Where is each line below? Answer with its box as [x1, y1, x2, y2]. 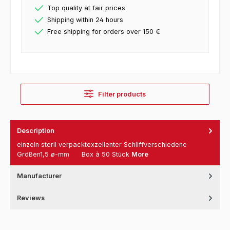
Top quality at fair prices [47, 4, 125, 12]
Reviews [17, 194, 45, 202]
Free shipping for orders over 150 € [47, 28, 160, 36]
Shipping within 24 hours [47, 16, 123, 24]
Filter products [98, 90, 146, 99]
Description [17, 127, 54, 135]
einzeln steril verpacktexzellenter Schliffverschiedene [17, 140, 187, 148]
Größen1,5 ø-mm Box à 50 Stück [17, 150, 131, 158]
